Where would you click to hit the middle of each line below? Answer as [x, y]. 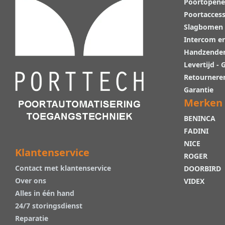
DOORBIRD [202, 169]
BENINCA [200, 119]
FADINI [196, 131]
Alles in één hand [45, 193]
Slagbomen [203, 27]
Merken [203, 103]
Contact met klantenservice [63, 168]
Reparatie [32, 218]
